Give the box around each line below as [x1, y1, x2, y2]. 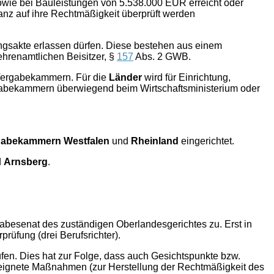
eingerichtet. [179, 135, 234, 146]
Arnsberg [4, 156, 48, 167]
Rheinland [131, 135, 179, 146]
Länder [109, 72, 142, 83]
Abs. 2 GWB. [133, 51, 191, 62]
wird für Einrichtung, [142, 72, 231, 83]
